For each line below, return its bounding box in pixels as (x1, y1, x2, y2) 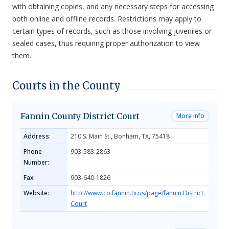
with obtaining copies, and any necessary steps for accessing (12, 2, 214, 11)
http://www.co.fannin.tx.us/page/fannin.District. (71, 189, 205, 197)
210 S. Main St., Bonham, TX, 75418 (71, 132, 170, 141)
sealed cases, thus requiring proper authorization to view (12, 38, 200, 48)
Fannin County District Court (20, 111, 140, 121)
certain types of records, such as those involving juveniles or (12, 26, 212, 36)
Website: (24, 189, 49, 197)
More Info (176, 111, 204, 120)
